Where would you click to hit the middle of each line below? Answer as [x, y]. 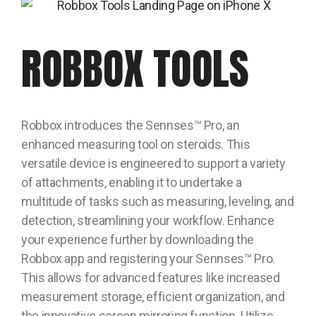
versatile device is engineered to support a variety [153, 164]
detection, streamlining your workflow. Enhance [148, 221]
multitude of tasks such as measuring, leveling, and [158, 202]
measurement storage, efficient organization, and [153, 297]
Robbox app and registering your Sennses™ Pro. [148, 259]
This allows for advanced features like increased [151, 278]
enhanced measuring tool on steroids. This [136, 145]
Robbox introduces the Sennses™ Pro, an [130, 126]
